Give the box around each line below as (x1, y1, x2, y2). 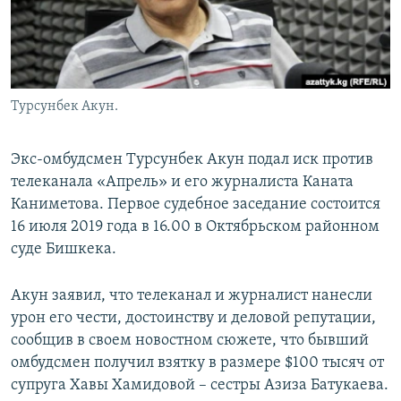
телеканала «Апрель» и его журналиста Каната (11, 174, 354, 192)
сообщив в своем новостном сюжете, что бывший (11, 332, 369, 350)
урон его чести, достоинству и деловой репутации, (11, 310, 376, 328)
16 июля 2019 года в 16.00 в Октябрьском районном (11, 218, 380, 236)
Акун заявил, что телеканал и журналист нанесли (11, 287, 372, 305)
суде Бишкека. (11, 241, 116, 259)
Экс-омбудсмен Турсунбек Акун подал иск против (11, 151, 373, 169)
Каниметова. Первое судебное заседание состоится (11, 196, 380, 214)
